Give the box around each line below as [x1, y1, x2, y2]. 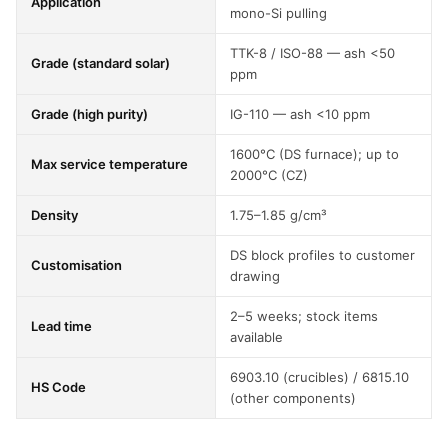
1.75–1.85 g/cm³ [230, 207, 327, 223]
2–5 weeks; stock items [230, 308, 378, 324]
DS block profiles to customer [230, 247, 415, 263]
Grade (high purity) [31, 106, 148, 122]
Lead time [31, 318, 92, 334]
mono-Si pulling [230, 5, 327, 21]
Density [31, 207, 78, 223]
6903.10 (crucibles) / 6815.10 [230, 369, 409, 385]
